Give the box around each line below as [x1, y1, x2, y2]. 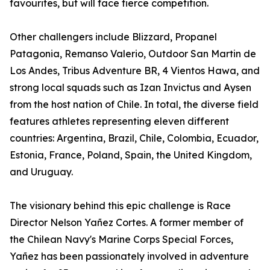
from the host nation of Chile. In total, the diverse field [10, 98, 259, 111]
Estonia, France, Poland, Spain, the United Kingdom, [10, 149, 252, 162]
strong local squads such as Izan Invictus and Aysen [10, 81, 251, 94]
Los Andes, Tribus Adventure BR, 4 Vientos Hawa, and [10, 64, 260, 77]
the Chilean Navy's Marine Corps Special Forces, [10, 233, 233, 246]
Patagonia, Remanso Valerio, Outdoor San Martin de [10, 48, 256, 60]
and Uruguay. [10, 166, 73, 178]
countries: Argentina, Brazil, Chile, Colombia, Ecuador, [10, 132, 259, 145]
